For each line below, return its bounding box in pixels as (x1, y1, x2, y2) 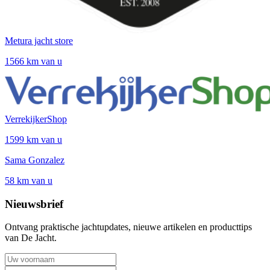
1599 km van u (5, 134, 62, 145)
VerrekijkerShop (5, 114, 67, 125)
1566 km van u (5, 56, 62, 67)
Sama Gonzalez (5, 155, 64, 166)
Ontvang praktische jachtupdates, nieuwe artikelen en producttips (5, 222, 252, 233)
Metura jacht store (5, 36, 73, 46)
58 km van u (5, 175, 52, 186)
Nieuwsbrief (5, 197, 63, 210)
